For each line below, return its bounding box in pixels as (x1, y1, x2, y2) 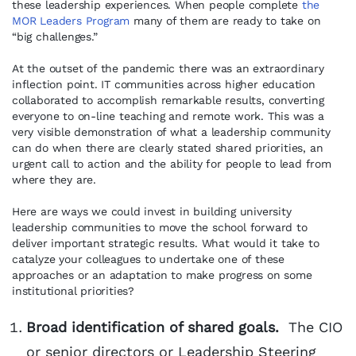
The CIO (279, 319, 342, 335)
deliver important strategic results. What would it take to (12, 237, 319, 250)
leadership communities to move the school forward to (12, 221, 308, 234)
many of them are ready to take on (130, 14, 321, 27)
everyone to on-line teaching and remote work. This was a (12, 110, 324, 122)
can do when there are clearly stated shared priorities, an (12, 141, 323, 154)
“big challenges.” (12, 30, 98, 43)
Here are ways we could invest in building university (12, 205, 292, 218)
